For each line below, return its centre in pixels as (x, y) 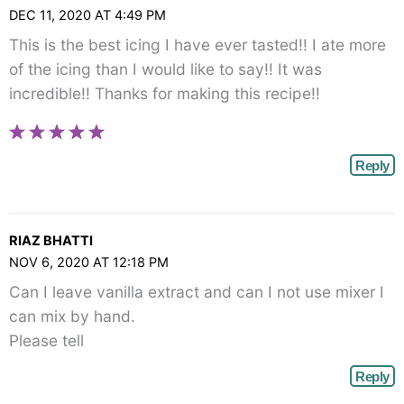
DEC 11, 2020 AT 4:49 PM (87, 15)
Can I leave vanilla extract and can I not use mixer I (197, 292)
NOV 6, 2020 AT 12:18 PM (89, 262)
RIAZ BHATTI (51, 240)
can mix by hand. (72, 317)
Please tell (46, 341)
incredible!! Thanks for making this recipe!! (165, 94)
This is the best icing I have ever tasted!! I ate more (197, 45)
